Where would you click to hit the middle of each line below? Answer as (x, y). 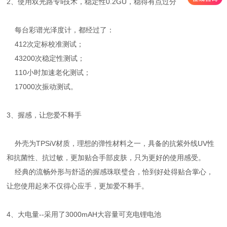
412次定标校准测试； (45, 44)
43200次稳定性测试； (46, 58)
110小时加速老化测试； (49, 72)
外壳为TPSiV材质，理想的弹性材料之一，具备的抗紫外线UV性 (111, 143)
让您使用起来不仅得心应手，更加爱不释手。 (78, 186)
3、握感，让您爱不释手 (44, 115)
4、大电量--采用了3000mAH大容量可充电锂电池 (84, 214)
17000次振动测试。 (42, 87)
